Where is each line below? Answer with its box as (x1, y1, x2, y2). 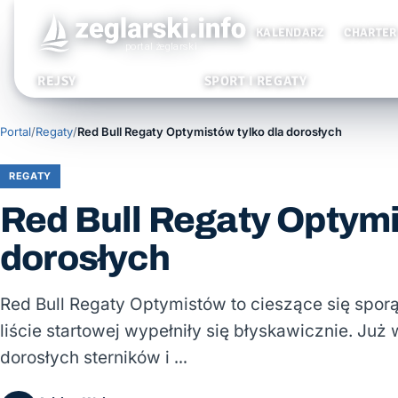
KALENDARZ (256, 25, 325, 40)
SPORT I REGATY (203, 73, 307, 89)
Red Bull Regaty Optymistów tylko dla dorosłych (77, 124, 342, 139)
